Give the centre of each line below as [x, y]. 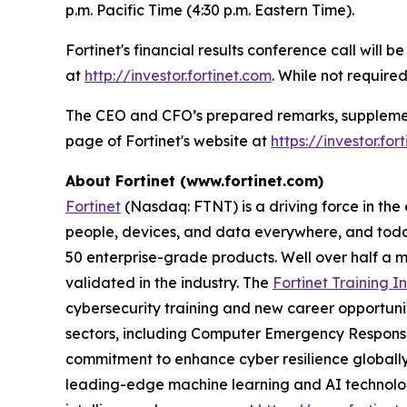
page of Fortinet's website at [168, 140]
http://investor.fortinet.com [178, 75]
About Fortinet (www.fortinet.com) [194, 180]
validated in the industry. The [169, 282]
